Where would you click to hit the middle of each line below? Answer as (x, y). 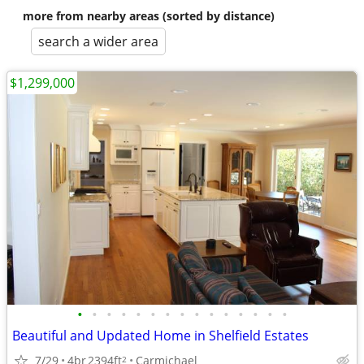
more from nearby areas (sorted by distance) (149, 16)
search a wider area (98, 41)
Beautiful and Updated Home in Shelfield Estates (160, 336)
